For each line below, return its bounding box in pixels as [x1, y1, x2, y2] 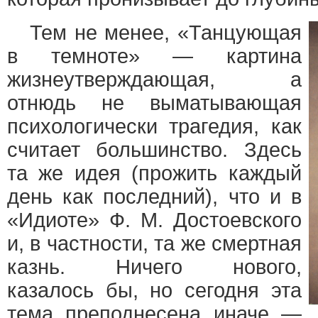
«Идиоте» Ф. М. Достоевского [7, 209, 302, 231]
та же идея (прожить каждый [7, 162, 302, 185]
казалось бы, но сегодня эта [7, 279, 302, 302]
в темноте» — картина [7, 45, 302, 67]
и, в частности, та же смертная [7, 232, 302, 255]
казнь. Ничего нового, [7, 256, 302, 278]
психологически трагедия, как [7, 115, 302, 138]
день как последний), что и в [7, 185, 302, 208]
